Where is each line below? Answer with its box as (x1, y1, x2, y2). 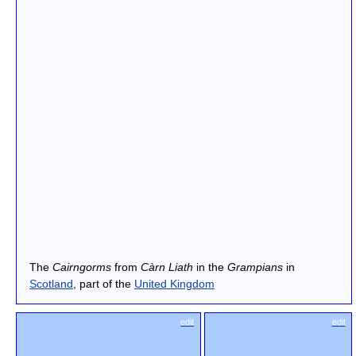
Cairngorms (52, 261, 111, 274)
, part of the (72, 277, 134, 291)
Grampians (226, 261, 283, 274)
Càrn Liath (140, 261, 193, 274)
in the (192, 261, 227, 274)
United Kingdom (133, 277, 215, 291)
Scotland (29, 277, 73, 291)
